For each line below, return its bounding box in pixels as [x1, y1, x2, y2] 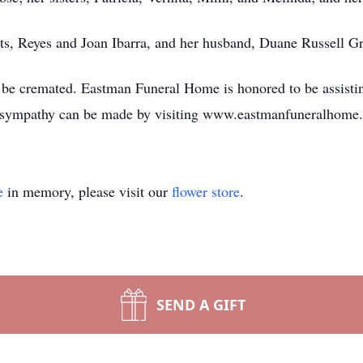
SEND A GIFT [156, 295, 246, 314]
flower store [172, 181, 240, 201]
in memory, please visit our [3, 181, 172, 201]
